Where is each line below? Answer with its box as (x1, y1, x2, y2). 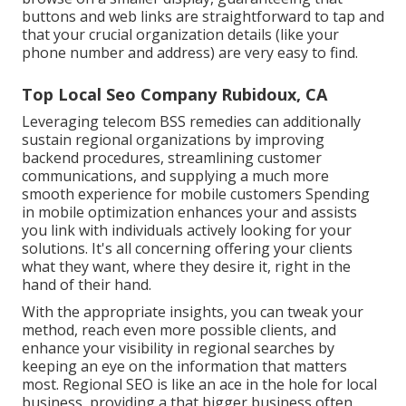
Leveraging (22, 111, 102, 131)
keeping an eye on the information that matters (22, 355, 347, 376)
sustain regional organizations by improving (22, 129, 324, 150)
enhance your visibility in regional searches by (22, 337, 334, 358)
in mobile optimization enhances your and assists (22, 201, 357, 222)
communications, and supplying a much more (22, 165, 329, 186)
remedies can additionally (186, 111, 361, 131)
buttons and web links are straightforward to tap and (22, 5, 384, 26)
